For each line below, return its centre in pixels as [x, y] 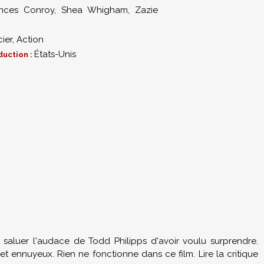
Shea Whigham [95, 10]
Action [30, 39]
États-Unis [55, 54]
